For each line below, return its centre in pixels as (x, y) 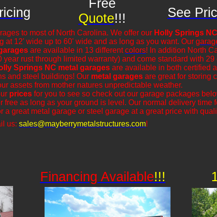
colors (135, 50)
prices (21, 94)
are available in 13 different (77, 50)
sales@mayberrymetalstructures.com (82, 124)
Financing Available (97, 177)
